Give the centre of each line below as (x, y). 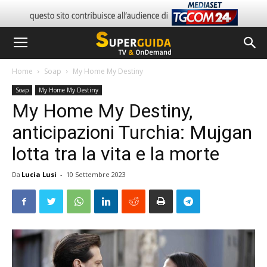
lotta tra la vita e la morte (116, 154)
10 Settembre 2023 (96, 174)
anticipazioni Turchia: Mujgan (132, 132)
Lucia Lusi (39, 174)
